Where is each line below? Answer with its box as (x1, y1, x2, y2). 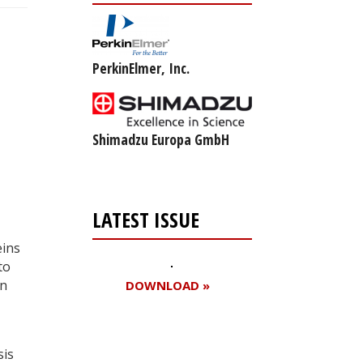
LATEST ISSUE (92, 205, 199, 234)
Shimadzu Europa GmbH (92, 129, 229, 149)
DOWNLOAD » (125, 276, 210, 293)
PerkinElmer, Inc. (92, 58, 190, 78)
